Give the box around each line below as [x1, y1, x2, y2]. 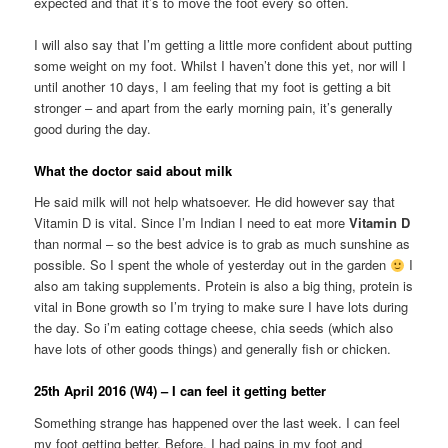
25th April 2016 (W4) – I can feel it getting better [34, 381, 327, 401]
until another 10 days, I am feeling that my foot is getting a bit [34, 76, 392, 96]
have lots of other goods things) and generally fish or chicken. [34, 339, 392, 359]
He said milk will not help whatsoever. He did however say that [34, 192, 396, 212]
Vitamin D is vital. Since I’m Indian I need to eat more [34, 213, 350, 233]
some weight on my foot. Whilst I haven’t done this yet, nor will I [34, 55, 407, 75]
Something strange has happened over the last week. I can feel [34, 413, 401, 432]
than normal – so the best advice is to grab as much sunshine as [34, 234, 411, 254]
